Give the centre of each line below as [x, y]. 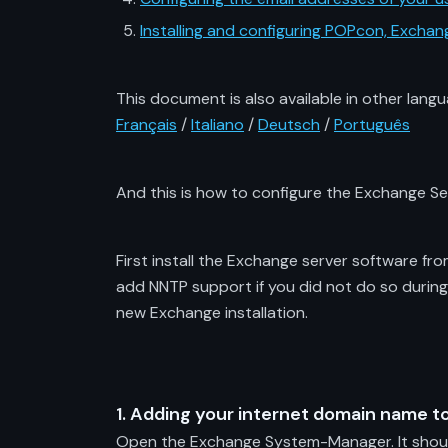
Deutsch [289, 124]
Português [372, 124]
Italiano [217, 124]
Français [146, 124]
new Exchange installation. [212, 312]
